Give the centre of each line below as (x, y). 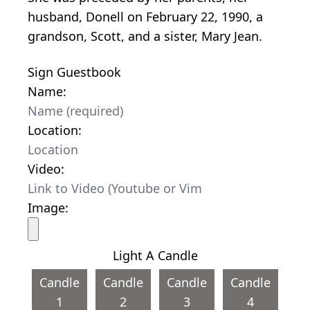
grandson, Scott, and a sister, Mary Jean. (145, 36)
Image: (48, 207)
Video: (46, 168)
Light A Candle (155, 255)
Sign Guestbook (74, 72)
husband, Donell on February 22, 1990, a (145, 16)
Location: (55, 130)
